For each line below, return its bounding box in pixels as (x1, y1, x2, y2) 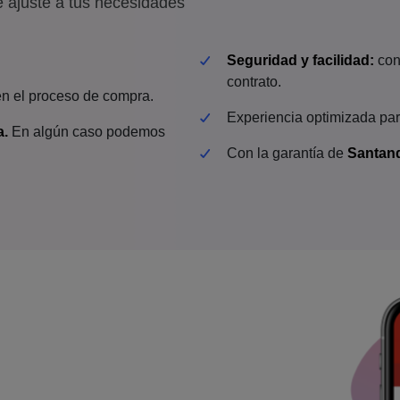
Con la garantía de (227, 146, 347, 161)
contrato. (227, 74, 281, 89)
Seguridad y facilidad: (227, 53, 374, 68)
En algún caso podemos (8, 124, 165, 139)
